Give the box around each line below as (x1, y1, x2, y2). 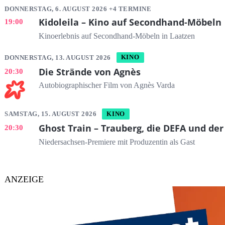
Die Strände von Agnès (38, 65, 141, 78)
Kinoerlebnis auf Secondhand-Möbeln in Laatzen (38, 32, 195, 41)
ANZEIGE (5, 174, 44, 184)
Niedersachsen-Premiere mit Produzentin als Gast (38, 138, 195, 147)
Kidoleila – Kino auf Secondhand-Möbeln (38, 16, 221, 29)
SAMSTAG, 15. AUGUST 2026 (5, 110, 98, 118)
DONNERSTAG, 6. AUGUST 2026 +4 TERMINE (5, 5, 152, 13)
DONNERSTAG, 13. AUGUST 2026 (5, 53, 113, 61)
